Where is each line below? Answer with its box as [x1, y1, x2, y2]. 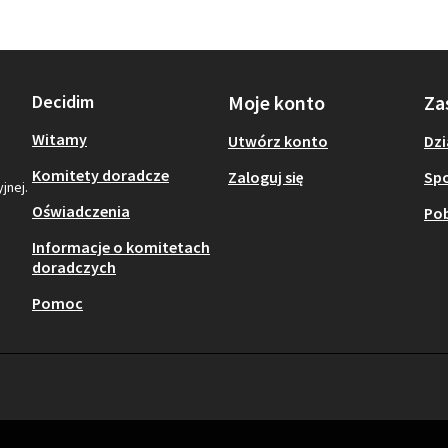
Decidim [32, 89, 94, 113]
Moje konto [228, 89, 325, 115]
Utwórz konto [228, 130, 328, 151]
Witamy [32, 128, 87, 149]
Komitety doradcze [32, 164, 169, 185]
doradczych [32, 256, 116, 277]
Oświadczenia [32, 200, 130, 221]
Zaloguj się [228, 166, 304, 187]
